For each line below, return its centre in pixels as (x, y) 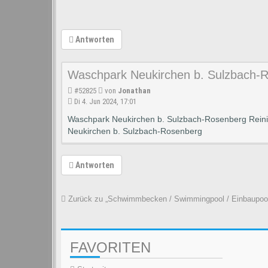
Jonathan (134, 91)
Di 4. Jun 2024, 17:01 (105, 101)
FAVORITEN (110, 247)
